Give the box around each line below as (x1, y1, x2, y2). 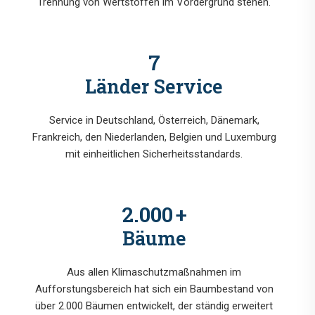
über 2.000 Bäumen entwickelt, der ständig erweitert (35, 300, 273, 313)
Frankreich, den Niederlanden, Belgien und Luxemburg (32, 131, 276, 144)
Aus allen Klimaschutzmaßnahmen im (67, 266, 241, 279)
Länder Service (85, 74, 223, 99)
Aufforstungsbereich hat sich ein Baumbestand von (34, 283, 274, 296)
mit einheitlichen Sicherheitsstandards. (65, 148, 243, 161)
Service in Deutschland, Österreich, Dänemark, (49, 114, 259, 127)
